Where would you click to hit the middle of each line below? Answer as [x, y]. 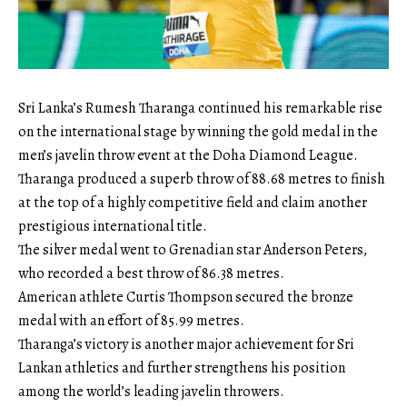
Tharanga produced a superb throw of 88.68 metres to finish [202, 179]
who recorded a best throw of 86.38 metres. [151, 274]
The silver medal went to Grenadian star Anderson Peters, [193, 250]
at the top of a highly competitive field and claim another [193, 203]
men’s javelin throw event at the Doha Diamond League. [188, 156]
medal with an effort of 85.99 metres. [131, 321]
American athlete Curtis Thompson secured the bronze [186, 298]
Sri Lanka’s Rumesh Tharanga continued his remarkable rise [200, 109]
